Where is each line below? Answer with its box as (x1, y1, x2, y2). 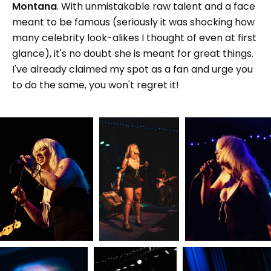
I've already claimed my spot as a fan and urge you (12, 62, 253, 76)
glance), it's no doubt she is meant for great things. (12, 46, 253, 60)
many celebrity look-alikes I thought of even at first (12, 30, 256, 45)
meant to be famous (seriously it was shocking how (12, 15, 255, 29)
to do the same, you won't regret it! (12, 77, 179, 92)
